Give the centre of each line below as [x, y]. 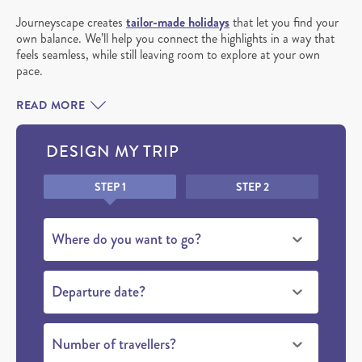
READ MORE [51, 105]
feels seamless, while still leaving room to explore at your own [168, 54]
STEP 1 [110, 186]
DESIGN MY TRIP [113, 151]
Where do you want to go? [126, 239]
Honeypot [68, 180]
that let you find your [284, 22]
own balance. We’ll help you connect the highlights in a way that [175, 38]
